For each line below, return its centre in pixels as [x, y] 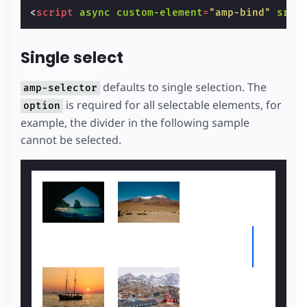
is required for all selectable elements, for [172, 105]
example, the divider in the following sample [135, 123]
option [42, 106]
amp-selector [60, 88]
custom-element [160, 12]
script [55, 12]
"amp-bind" [240, 12]
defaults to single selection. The [183, 87]
